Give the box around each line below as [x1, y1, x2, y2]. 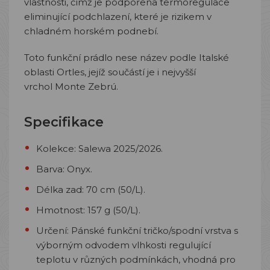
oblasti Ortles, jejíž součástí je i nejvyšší [24, 66, 196, 78]
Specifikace [24, 114, 104, 130]
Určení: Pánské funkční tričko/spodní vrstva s [36, 225, 238, 236]
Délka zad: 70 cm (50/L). [36, 184, 145, 195]
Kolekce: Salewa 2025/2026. [36, 143, 163, 154]
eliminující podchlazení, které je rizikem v [24, 11, 212, 22]
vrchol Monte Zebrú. [24, 81, 118, 92]
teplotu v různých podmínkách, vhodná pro [36, 254, 236, 265]
